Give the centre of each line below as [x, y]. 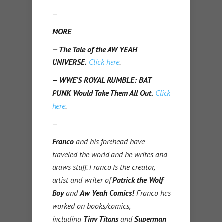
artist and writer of [82, 180]
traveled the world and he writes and [110, 154]
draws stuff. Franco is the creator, [103, 167]
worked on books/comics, [91, 206]
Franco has [153, 193]
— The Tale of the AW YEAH [95, 49]
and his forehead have [109, 141]
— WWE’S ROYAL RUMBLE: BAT [102, 80]
